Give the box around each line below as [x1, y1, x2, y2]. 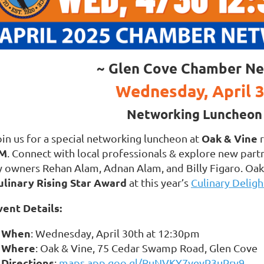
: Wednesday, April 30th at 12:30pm [31, 226, 200, 239]
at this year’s [127, 176, 191, 189]
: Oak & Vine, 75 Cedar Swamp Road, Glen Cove [35, 241, 258, 254]
